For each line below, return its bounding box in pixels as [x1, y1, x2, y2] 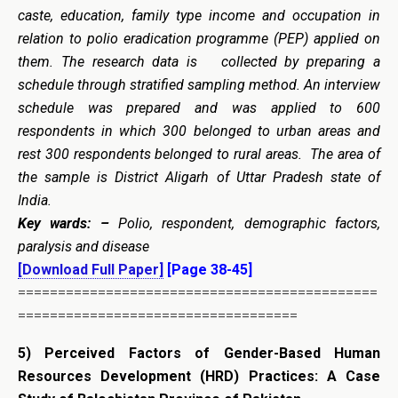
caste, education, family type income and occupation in [18, 6, 380, 24]
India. [18, 191, 52, 209]
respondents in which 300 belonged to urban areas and [18, 122, 380, 139]
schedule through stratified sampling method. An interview [18, 76, 380, 93]
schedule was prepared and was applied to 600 [18, 99, 380, 116]
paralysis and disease [18, 237, 149, 255]
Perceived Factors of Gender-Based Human [44, 344, 381, 362]
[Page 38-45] [167, 260, 252, 278]
